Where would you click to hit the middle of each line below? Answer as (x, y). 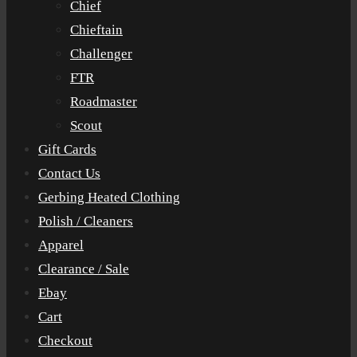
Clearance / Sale (84, 269)
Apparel (61, 245)
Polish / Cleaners (86, 221)
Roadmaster (104, 102)
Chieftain (96, 30)
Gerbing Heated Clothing (109, 197)
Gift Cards (67, 149)
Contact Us (69, 173)
